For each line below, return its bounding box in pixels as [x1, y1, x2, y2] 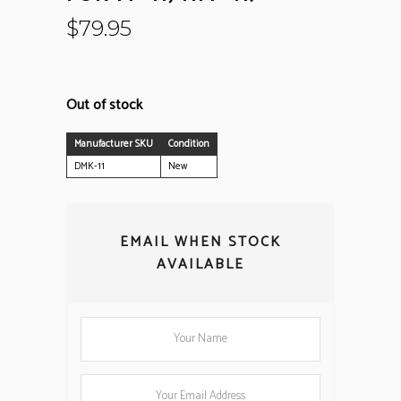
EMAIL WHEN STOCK [120, 229, 281, 254]
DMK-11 [74, 158, 105, 175]
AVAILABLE [157, 252, 244, 277]
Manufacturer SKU [74, 135, 153, 152]
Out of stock [66, 92, 142, 117]
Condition [168, 135, 209, 152]
